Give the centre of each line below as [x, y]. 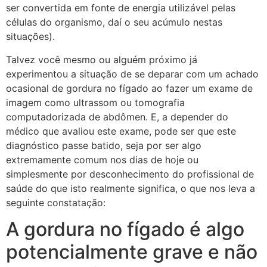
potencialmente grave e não [132, 252]
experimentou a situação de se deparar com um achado [132, 74]
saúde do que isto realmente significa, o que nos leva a [131, 188]
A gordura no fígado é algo [125, 229]
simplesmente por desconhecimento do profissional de [130, 174]
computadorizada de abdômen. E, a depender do [117, 117]
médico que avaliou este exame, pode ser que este [121, 131]
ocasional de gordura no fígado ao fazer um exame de [129, 88]
